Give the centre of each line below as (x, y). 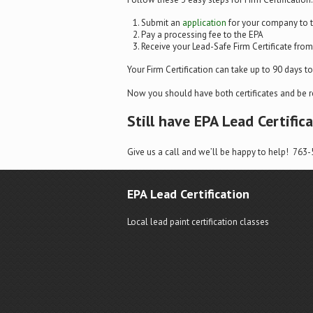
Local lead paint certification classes (198, 221)
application (204, 22)
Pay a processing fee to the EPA (202, 34)
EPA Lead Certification (188, 194)
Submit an (162, 22)
